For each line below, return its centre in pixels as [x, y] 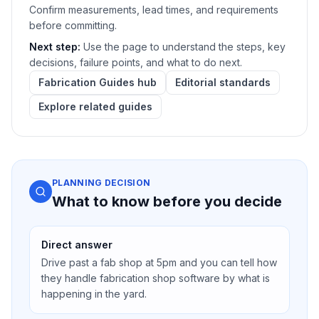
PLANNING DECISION [101, 183]
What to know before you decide [167, 202]
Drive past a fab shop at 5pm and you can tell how [159, 262]
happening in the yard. [94, 294]
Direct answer [77, 245]
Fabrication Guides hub [98, 82]
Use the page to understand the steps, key [184, 47]
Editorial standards [223, 82]
